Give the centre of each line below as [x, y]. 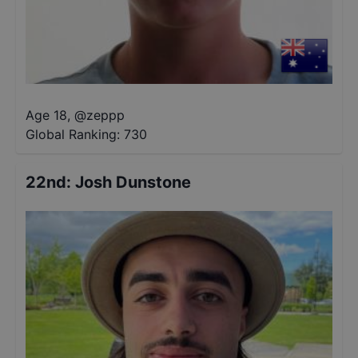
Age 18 [46, 115]
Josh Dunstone [133, 182]
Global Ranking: [73, 134]
